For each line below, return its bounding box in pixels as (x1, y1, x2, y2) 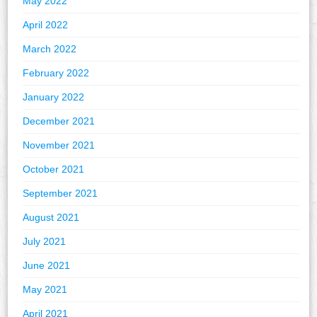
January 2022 (23, 91, 85, 103)
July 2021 (23, 236, 67, 248)
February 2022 (23, 67, 90, 79)
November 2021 (23, 139, 96, 151)
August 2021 (23, 212, 80, 224)
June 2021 (23, 260, 71, 272)
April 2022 (23, 19, 69, 31)
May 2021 (23, 284, 68, 296)
